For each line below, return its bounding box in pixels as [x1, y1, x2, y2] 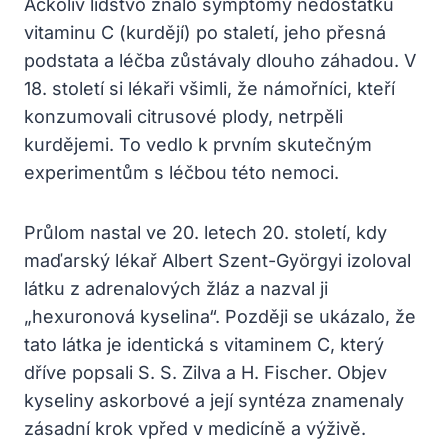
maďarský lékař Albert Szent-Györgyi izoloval [24, 249, 411, 271]
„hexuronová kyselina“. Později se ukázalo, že [24, 305, 416, 327]
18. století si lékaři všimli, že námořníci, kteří [24, 77, 395, 99]
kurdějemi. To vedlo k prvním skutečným [24, 133, 372, 155]
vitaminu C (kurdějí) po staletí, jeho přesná [24, 21, 386, 43]
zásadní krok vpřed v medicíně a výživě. [24, 417, 366, 439]
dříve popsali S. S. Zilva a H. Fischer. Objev [24, 361, 387, 383]
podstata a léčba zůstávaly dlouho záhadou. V [24, 49, 416, 71]
